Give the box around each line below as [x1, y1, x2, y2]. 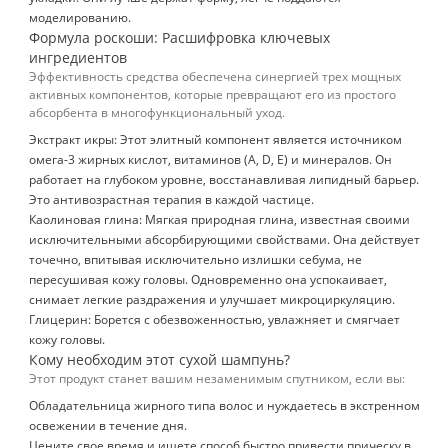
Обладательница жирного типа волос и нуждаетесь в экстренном [29, 397, 420, 414]
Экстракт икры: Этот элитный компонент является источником [29, 131, 402, 148]
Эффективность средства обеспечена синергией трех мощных [29, 68, 401, 85]
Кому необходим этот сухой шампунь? [29, 350, 290, 369]
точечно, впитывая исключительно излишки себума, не [29, 251, 362, 268]
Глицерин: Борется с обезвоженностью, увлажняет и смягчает [29, 311, 400, 328]
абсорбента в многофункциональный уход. [29, 104, 285, 121]
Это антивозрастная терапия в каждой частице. [29, 191, 314, 208]
